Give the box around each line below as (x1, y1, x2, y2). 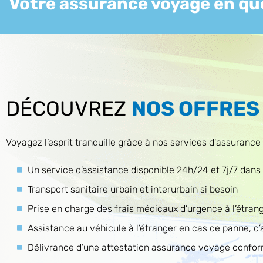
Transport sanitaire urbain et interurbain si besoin (28, 184, 238, 195)
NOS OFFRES (131, 96, 259, 121)
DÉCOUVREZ (6, 96, 131, 121)
